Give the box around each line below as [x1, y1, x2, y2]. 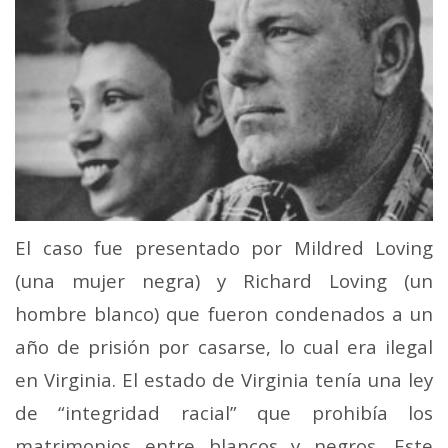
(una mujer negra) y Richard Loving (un [15, 268, 433, 294]
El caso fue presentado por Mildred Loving [15, 235, 433, 261]
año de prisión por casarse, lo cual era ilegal [15, 334, 433, 360]
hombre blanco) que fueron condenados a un [15, 301, 433, 327]
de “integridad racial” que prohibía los [15, 400, 433, 426]
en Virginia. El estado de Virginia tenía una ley [15, 367, 433, 393]
